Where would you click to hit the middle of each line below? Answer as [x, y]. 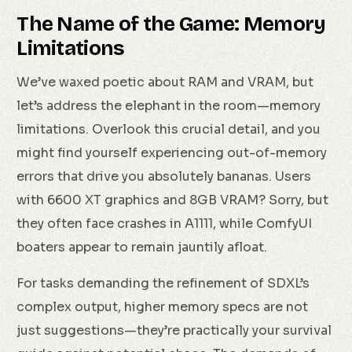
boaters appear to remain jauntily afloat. [142, 247]
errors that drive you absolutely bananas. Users [164, 177]
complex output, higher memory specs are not [163, 307]
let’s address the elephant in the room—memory [169, 106]
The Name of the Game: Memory [171, 24]
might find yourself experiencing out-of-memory [172, 153]
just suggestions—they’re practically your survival [174, 331]
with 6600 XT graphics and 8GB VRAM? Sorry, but [173, 200]
